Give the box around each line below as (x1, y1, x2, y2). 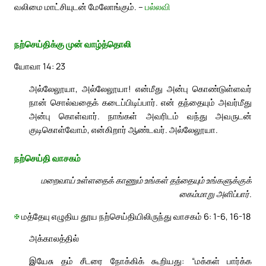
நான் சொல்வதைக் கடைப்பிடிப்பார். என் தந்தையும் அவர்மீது (29, 96, 252, 108)
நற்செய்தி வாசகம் (14, 151, 81, 164)
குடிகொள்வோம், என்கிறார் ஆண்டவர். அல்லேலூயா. (29, 123, 218, 135)
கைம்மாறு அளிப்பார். (179, 188, 252, 200)
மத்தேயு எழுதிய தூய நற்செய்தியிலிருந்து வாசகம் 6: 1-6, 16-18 (20, 210, 251, 222)
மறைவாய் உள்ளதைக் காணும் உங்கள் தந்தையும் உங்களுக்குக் (41, 174, 252, 186)
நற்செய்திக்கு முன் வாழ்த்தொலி (14, 37, 131, 50)
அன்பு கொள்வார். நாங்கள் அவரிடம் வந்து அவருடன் (29, 109, 252, 122)
